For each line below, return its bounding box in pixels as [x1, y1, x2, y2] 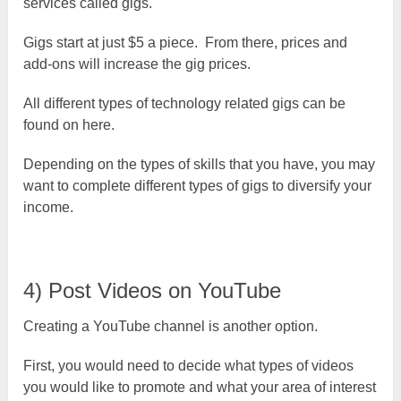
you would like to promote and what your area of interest [23, 379, 377, 395]
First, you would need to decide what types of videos [23, 357, 354, 373]
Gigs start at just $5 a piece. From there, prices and [23, 34, 348, 50]
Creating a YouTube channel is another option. [23, 318, 319, 334]
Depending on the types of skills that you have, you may [23, 156, 376, 172]
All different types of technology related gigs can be [23, 95, 346, 111]
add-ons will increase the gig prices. [23, 55, 252, 72]
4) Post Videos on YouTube [23, 277, 282, 303]
